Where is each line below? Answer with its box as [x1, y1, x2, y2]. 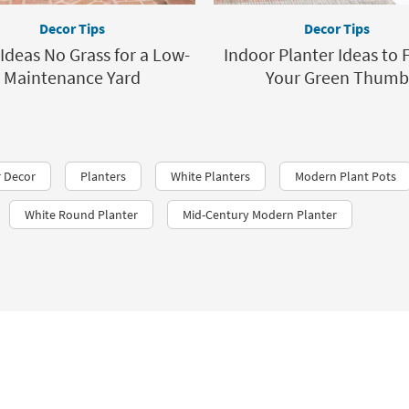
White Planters [171, 168, 250, 184]
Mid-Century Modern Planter [183, 206, 337, 223]
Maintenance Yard [4, 66, 141, 89]
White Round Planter [25, 206, 138, 223]
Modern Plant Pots [295, 168, 396, 184]
